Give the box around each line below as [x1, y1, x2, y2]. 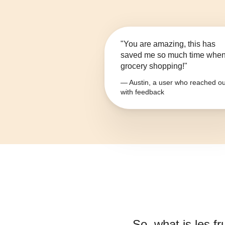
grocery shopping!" [121, 62, 187, 71]
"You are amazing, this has [121, 40, 215, 49]
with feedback [121, 88, 164, 96]
